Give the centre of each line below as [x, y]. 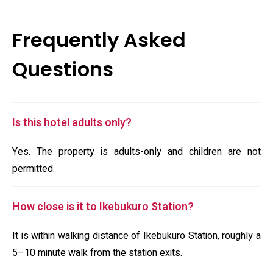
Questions [63, 69]
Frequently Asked [99, 40]
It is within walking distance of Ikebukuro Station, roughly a [136, 236]
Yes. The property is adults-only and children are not [136, 152]
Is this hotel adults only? [72, 123]
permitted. [34, 169]
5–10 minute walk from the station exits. [97, 253]
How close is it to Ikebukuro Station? [103, 207]
